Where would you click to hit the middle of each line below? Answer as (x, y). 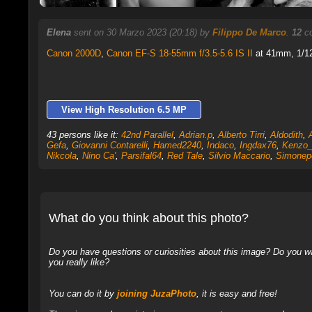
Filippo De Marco (249, 32)
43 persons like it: (84, 135)
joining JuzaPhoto (156, 293)
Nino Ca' (99, 156)
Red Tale (185, 156)
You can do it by (83, 293)
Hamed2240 (177, 145)
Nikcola (61, 156)
